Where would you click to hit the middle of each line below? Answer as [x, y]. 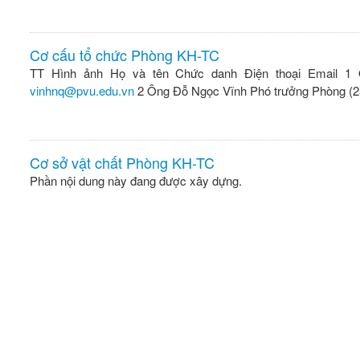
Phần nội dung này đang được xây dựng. [136, 180]
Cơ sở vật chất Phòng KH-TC [122, 162]
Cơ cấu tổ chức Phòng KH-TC [125, 55]
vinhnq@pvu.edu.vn [82, 90]
